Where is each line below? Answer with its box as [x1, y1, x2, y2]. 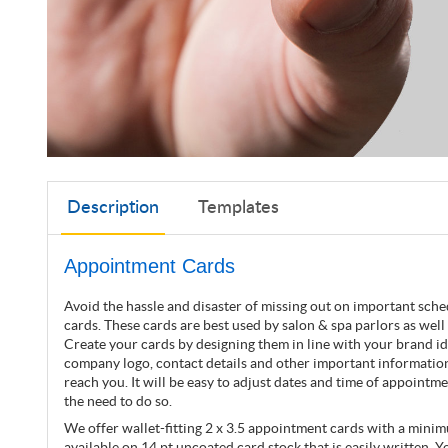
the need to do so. [64, 392, 172, 409]
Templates [197, 198, 279, 217]
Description [67, 198, 160, 217]
